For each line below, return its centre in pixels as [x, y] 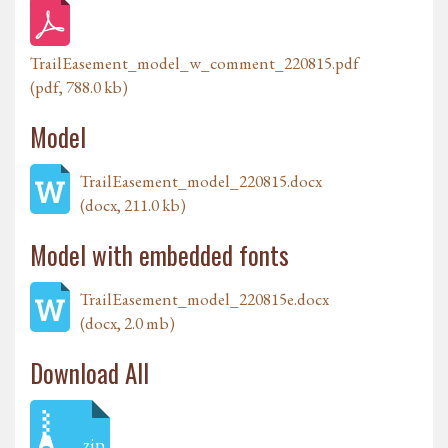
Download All [89, 373]
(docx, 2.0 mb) [127, 323]
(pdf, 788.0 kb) [79, 87]
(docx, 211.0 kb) [133, 205]
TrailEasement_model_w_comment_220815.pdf [194, 63]
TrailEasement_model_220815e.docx [204, 299]
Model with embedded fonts [159, 255]
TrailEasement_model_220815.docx [201, 181]
